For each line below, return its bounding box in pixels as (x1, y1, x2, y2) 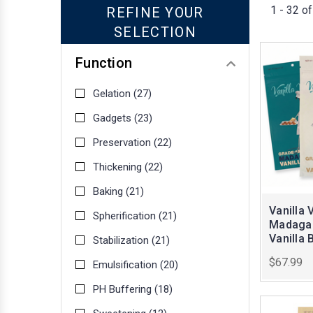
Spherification (93, 210, 159, 223)
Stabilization (93, 234, 152, 247)
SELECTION (114, 23, 196, 41)
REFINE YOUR (106, 3, 204, 21)
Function (75, 54, 132, 72)
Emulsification (93, 259, 160, 272)
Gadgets (93, 112, 134, 125)
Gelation (93, 87, 133, 101)
